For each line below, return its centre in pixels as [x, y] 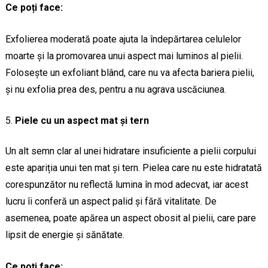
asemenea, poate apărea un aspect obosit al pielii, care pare [130, 218]
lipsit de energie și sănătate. [65, 235]
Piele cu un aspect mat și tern [82, 121]
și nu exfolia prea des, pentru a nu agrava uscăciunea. [115, 90]
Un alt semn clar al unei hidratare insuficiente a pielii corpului [130, 151]
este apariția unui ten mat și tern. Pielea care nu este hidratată [133, 168]
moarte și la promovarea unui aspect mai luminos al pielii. [124, 56]
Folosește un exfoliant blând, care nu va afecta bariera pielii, [130, 73]
